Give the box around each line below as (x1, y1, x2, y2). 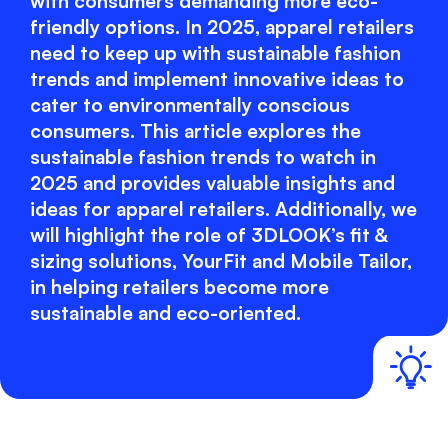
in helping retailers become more (30, 274, 329, 299)
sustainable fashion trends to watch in (30, 144, 376, 169)
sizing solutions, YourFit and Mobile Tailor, (30, 248, 412, 273)
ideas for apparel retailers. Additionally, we (30, 196, 417, 221)
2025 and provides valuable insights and (30, 170, 395, 195)
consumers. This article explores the (30, 118, 361, 143)
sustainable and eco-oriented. (30, 300, 301, 325)
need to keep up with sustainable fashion (30, 40, 401, 65)
